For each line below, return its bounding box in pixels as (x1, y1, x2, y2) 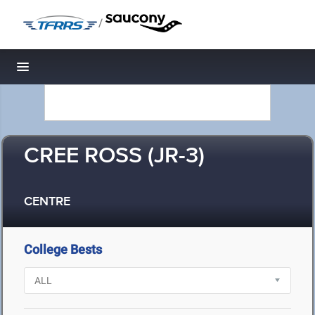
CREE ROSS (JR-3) (24, 142, 205, 171)
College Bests (24, 242, 102, 257)
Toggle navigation (23, 63, 118, 78)
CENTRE (24, 194, 70, 210)
